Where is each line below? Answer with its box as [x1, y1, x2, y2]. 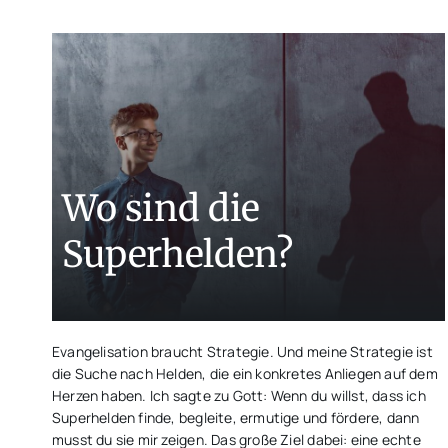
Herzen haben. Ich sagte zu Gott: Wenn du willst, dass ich [51, 386, 426, 405]
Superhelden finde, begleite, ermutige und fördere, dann [51, 408, 420, 427]
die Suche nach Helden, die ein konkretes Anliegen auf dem [51, 364, 438, 383]
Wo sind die [61, 185, 260, 231]
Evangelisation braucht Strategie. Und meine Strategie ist [51, 342, 433, 361]
